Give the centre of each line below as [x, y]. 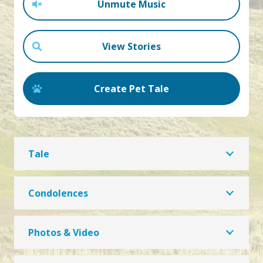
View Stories [131, 47]
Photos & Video [64, 233]
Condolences [58, 193]
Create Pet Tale [131, 89]
